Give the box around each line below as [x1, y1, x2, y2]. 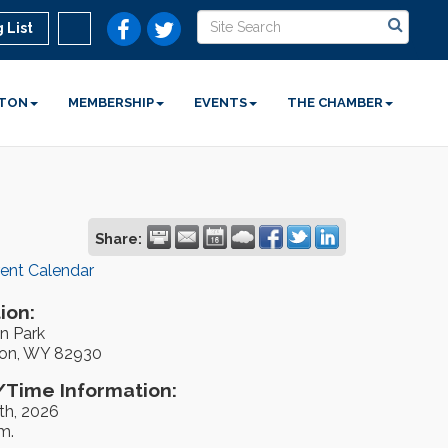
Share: [95, 230, 142, 247]
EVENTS [194, 95, 248, 110]
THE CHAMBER [287, 95, 384, 110]
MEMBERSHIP [68, 95, 155, 110]
